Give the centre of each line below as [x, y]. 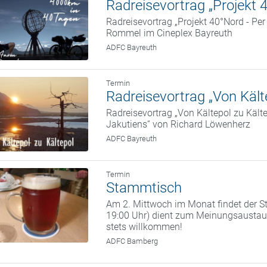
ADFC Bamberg [132, 241]
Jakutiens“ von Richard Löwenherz [178, 125]
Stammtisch [144, 188]
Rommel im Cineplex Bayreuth [170, 33]
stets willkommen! [145, 227]
